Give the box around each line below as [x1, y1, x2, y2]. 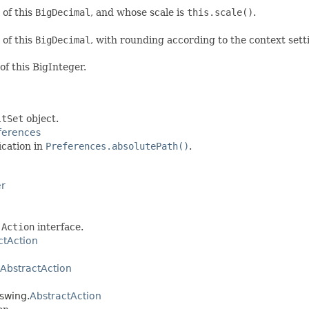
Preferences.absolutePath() [46, 140, 189, 152]
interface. [34, 221, 83, 232]
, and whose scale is [90, 6, 187, 18]
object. [23, 112, 59, 124]
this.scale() [187, 6, 253, 18]
